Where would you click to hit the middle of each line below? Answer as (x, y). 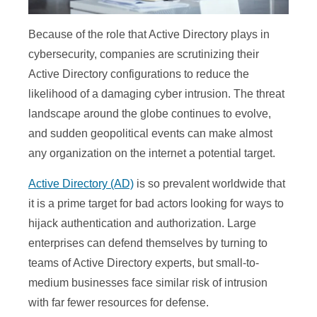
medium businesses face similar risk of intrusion (148, 283)
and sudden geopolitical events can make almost (150, 134)
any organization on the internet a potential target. (152, 154)
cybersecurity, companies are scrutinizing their (144, 54)
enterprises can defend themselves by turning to (148, 243)
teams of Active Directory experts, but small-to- (144, 263)
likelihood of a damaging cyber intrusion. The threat (156, 94)
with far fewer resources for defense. (119, 303)
